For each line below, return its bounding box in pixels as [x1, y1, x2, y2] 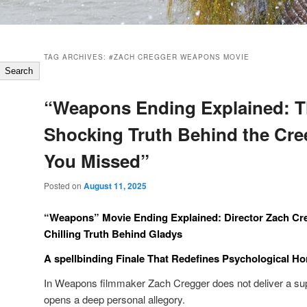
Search [5, 66, 34, 77]
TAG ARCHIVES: [44, 52, 109, 62]
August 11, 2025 [84, 180, 147, 193]
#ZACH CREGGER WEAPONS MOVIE [109, 52, 249, 62]
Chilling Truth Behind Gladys [44, 225, 182, 241]
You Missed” [44, 148, 149, 174]
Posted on [44, 180, 84, 192]
